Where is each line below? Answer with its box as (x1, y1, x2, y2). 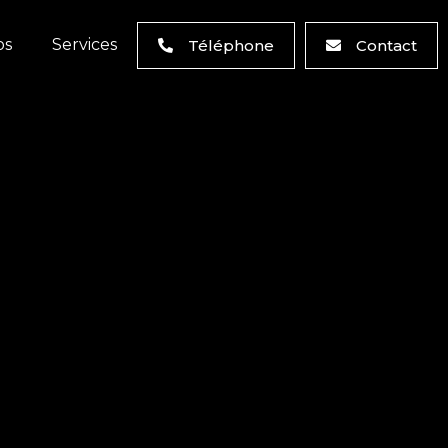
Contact (355, 35, 417, 55)
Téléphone (187, 35, 274, 55)
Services (51, 35, 117, 55)
